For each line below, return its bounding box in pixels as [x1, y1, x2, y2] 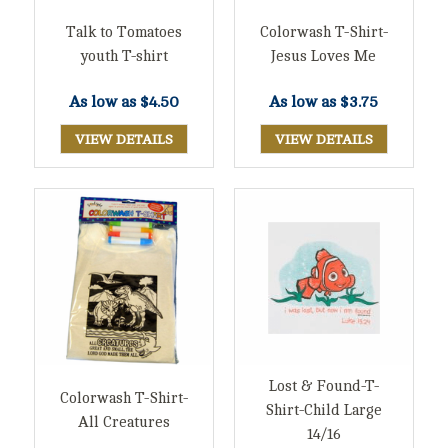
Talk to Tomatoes [66, 24, 183, 42]
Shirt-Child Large [265, 401, 383, 419]
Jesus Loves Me [271, 48, 377, 66]
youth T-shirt [80, 48, 169, 66]
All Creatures [78, 413, 171, 431]
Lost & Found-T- [268, 377, 379, 395]
